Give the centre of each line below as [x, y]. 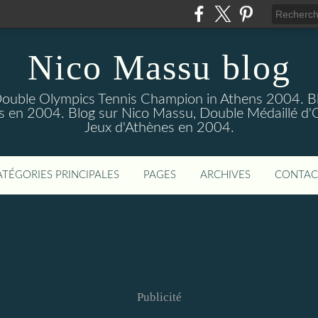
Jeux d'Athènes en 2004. [159, 128]
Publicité [159, 297]
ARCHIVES [225, 175]
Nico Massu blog [159, 67]
